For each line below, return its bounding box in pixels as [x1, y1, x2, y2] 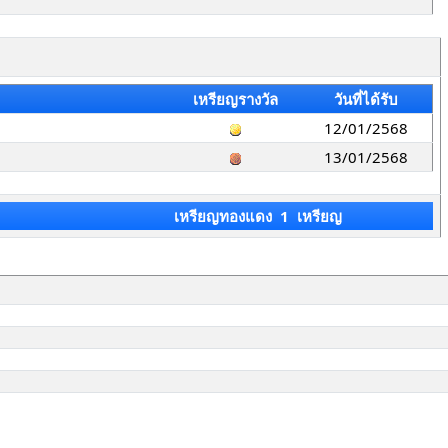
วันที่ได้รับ [334, 89, 398, 109]
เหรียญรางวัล [192, 89, 278, 109]
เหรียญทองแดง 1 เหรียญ [173, 206, 342, 226]
